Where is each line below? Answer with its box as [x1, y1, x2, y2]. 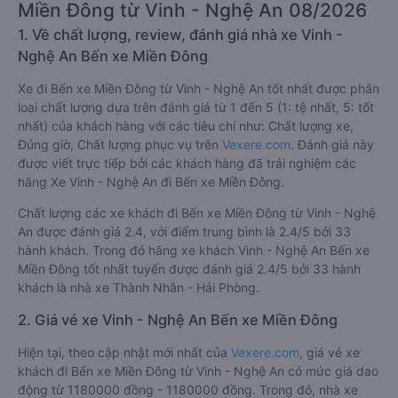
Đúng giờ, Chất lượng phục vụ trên [18, 137, 222, 152]
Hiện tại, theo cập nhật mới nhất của [18, 345, 231, 360]
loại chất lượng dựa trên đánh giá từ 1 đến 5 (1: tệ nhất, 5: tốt [18, 99, 374, 115]
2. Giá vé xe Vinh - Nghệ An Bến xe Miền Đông [18, 311, 338, 329]
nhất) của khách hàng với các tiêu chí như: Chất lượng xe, [18, 118, 354, 133]
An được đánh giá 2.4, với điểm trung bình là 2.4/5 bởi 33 [18, 224, 351, 239]
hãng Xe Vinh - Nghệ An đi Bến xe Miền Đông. [18, 174, 284, 189]
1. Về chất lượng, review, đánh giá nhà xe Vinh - [18, 26, 343, 44]
